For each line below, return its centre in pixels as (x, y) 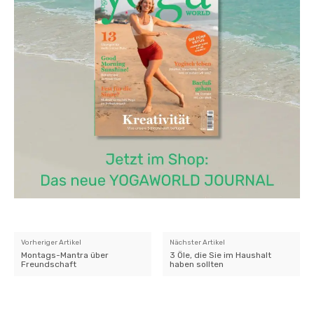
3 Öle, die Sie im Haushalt (221, 255)
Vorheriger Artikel (51, 242)
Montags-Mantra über (65, 255)
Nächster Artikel (198, 242)
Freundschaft (49, 264)
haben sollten (197, 264)
